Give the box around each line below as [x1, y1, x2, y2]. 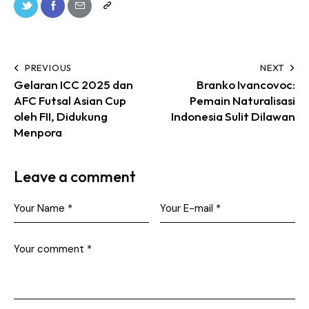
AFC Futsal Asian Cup [14, 93, 126, 108]
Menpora [14, 125, 62, 139]
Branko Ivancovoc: [197, 77, 295, 92]
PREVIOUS [24, 62, 72, 73]
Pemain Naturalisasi [190, 93, 295, 108]
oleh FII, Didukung [14, 109, 108, 123]
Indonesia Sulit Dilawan [171, 109, 295, 123]
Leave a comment [14, 167, 136, 186]
